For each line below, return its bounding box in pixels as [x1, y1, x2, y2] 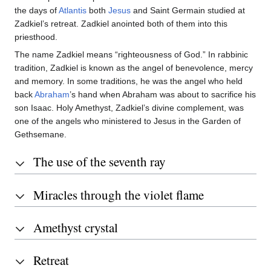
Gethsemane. [15, 129, 67, 140]
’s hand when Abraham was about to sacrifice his [70, 90, 256, 100]
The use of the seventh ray [33, 153, 166, 171]
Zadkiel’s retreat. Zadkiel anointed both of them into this [15, 19, 227, 29]
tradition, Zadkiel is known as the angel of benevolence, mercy [15, 63, 253, 73]
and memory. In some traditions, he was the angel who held [15, 76, 243, 87]
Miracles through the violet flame [33, 186, 204, 203]
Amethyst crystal [33, 218, 118, 236]
